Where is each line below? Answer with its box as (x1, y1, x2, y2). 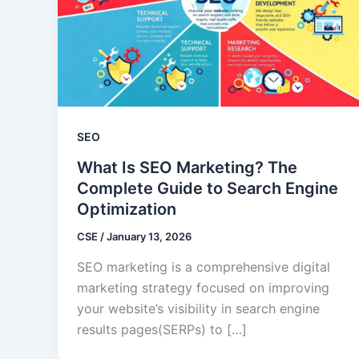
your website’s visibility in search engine (77, 300, 320, 317)
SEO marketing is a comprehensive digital (77, 258, 330, 275)
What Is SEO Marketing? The (77, 157, 297, 177)
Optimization (77, 199, 176, 219)
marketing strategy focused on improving (77, 279, 329, 296)
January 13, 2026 (107, 229, 192, 243)
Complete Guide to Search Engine (77, 178, 338, 198)
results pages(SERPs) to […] (77, 321, 247, 337)
